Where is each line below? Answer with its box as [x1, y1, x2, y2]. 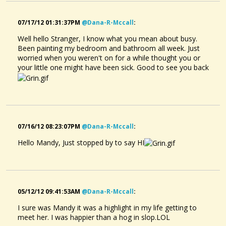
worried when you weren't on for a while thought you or [18, 52, 200, 63]
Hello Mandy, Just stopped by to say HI [18, 137, 144, 147]
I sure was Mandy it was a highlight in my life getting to [18, 203, 197, 213]
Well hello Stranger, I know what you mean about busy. [18, 33, 197, 43]
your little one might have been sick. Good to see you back [18, 62, 209, 72]
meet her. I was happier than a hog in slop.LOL [18, 212, 170, 222]
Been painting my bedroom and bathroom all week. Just [18, 43, 200, 53]
